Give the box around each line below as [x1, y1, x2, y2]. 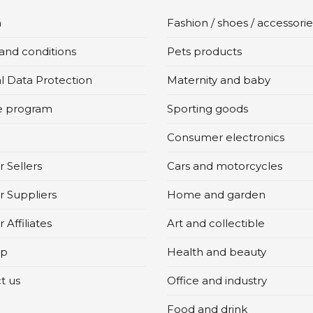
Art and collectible [167, 217, 265, 231]
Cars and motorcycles [167, 159, 282, 173]
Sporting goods [167, 102, 248, 116]
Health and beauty [167, 245, 266, 259]
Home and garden [167, 188, 265, 202]
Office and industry [167, 274, 267, 288]
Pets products [167, 45, 242, 59]
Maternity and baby [167, 73, 270, 87]
